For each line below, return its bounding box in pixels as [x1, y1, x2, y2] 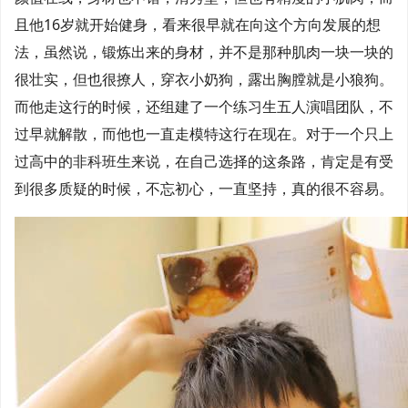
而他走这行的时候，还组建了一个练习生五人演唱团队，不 [15, 97, 393, 117]
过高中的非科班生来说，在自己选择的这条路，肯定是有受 [15, 151, 393, 171]
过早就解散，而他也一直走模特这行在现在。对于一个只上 [15, 124, 393, 144]
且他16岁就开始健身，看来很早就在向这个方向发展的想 [15, 15, 381, 35]
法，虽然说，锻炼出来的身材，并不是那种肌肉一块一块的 [15, 42, 393, 62]
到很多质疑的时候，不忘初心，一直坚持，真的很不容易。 [15, 178, 393, 199]
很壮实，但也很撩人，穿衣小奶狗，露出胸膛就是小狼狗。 [15, 69, 393, 89]
